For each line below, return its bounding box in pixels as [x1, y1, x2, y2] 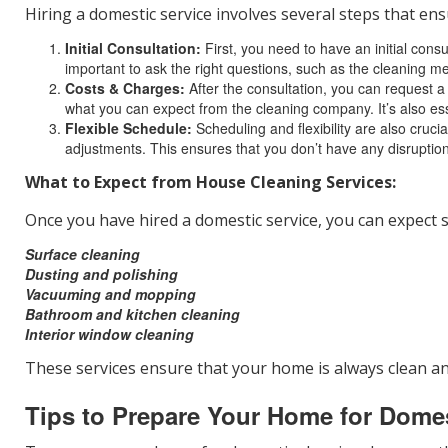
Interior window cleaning [25, 324, 194, 344]
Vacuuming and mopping [25, 284, 196, 304]
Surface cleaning [25, 244, 140, 264]
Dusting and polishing [25, 264, 178, 284]
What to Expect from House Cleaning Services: [25, 171, 396, 193]
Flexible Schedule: [65, 118, 196, 138]
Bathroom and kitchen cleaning [25, 304, 240, 324]
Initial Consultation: [65, 38, 205, 58]
